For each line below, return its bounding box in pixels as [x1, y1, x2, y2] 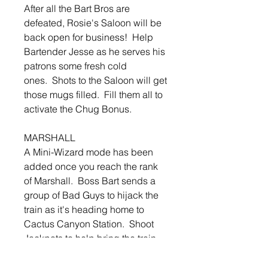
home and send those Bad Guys [24, 246, 162, 259]
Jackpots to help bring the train [24, 232, 156, 245]
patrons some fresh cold [24, 60, 127, 72]
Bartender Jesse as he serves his [24, 45, 165, 58]
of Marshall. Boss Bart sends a [24, 175, 156, 187]
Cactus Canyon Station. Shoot [24, 218, 154, 230]
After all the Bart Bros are [24, 2, 130, 15]
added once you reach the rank [24, 160, 158, 173]
